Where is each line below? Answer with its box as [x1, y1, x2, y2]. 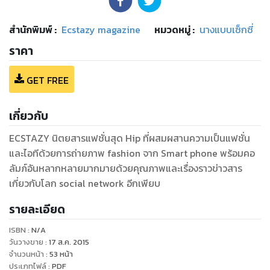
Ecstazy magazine [61, 22, 140, 37]
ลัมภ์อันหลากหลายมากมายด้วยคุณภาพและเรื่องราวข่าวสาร [9, 160, 242, 175]
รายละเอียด [9, 200, 65, 218]
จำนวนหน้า [9, 248, 44, 260]
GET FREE [27, 72, 69, 87]
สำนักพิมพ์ [9, 22, 52, 37]
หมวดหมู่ [154, 22, 190, 37]
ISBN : [9, 224, 31, 236]
